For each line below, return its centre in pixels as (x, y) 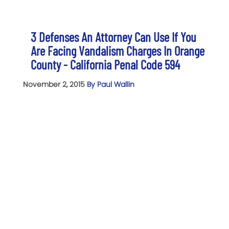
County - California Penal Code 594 (105, 65)
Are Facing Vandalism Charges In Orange (118, 51)
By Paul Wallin (111, 85)
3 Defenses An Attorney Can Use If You (113, 37)
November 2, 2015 (55, 85)
